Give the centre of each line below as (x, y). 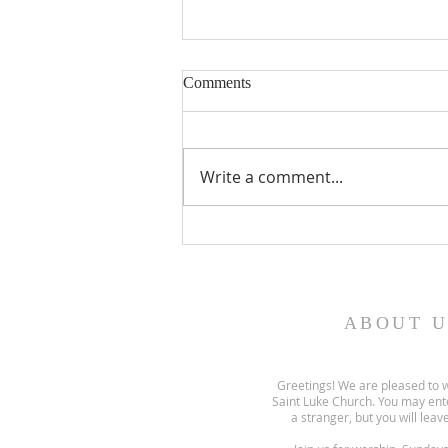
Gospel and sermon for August (318, 235)
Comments (217, 82)
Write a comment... (271, 176)
